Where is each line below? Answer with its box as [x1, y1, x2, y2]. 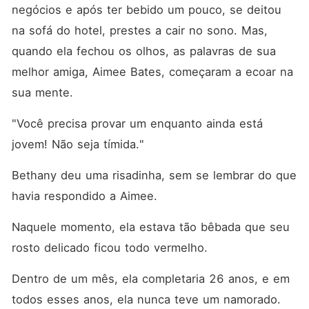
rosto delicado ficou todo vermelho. [11, 241, 212, 255]
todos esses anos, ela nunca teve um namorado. [11, 292, 281, 306]
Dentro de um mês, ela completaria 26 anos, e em [11, 272, 290, 286]
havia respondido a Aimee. [11, 189, 161, 203]
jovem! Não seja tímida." [11, 137, 144, 151]
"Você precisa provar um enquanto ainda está [11, 117, 263, 130]
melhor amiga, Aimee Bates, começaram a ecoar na [11, 65, 293, 79]
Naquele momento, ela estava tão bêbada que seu [11, 220, 290, 234]
